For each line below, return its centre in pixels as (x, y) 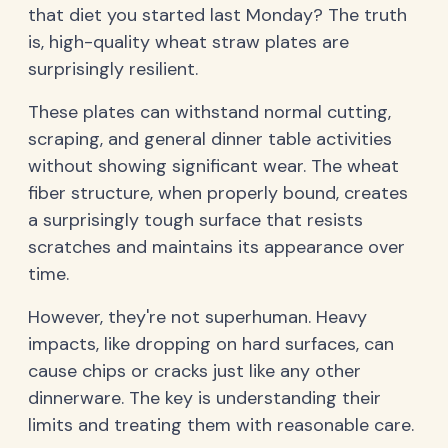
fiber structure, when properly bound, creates (218, 192)
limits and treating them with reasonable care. (221, 424)
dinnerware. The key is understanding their (204, 397)
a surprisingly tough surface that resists (195, 219)
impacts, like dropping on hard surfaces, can (211, 343)
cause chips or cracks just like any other (194, 370)
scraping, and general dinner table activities (210, 138)
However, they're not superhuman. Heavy (197, 316)
